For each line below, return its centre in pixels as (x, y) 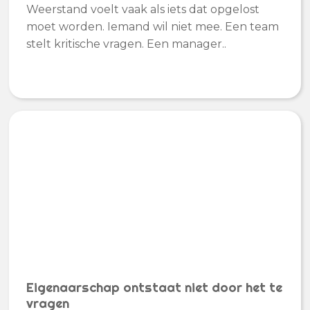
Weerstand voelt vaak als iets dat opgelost (143, 9)
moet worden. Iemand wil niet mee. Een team (153, 26)
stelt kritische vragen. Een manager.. (127, 44)
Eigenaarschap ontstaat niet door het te (155, 287)
